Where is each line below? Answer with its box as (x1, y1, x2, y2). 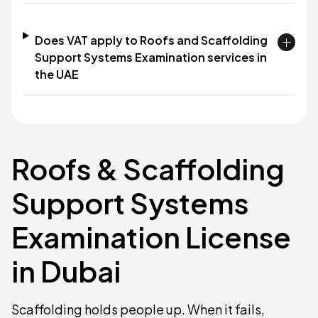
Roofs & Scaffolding (11, 150, 285, 187)
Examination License (11, 219, 291, 255)
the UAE (34, 67, 79, 82)
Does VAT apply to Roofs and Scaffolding (34, 33, 268, 48)
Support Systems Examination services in (34, 50, 267, 65)
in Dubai (11, 253, 121, 289)
